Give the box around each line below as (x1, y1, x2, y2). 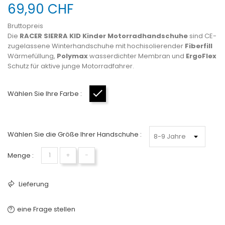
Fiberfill (185, 41, 212, 51)
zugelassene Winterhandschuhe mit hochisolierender (8, 41, 185, 51)
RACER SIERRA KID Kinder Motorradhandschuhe (20, 31, 188, 41)
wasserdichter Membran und (88, 51, 186, 61)
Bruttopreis (8, 21, 43, 31)
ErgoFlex (186, 51, 216, 61)
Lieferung (17, 179, 49, 189)
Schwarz (101, 91, 130, 101)
